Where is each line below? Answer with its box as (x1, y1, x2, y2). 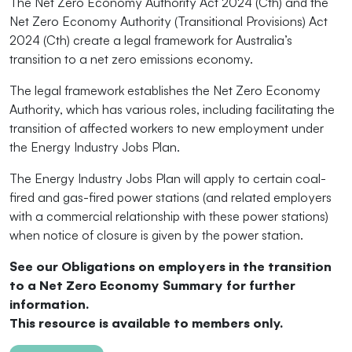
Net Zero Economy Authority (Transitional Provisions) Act (9, 13, 328, 29)
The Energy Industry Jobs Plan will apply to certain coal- (9, 170, 326, 186)
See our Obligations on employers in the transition (9, 258, 332, 274)
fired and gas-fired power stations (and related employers (9, 189, 332, 205)
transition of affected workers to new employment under (9, 120, 324, 136)
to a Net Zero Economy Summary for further (9, 277, 295, 293)
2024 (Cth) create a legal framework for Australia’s (9, 32, 292, 48)
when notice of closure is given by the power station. (9, 227, 303, 243)
